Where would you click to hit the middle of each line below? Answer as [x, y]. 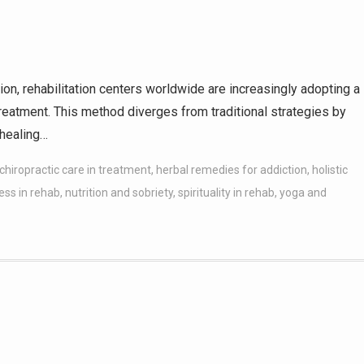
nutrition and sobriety [119, 193]
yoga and [303, 193]
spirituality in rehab [226, 193]
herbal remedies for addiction [232, 170]
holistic [330, 170]
